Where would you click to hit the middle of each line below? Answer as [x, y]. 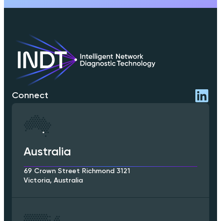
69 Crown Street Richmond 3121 [77, 171]
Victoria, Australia [54, 181]
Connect [30, 95]
